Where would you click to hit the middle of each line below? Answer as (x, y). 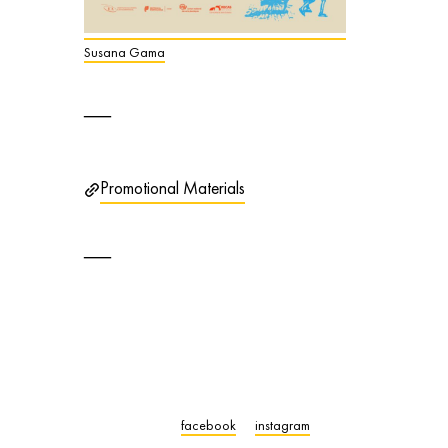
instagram (282, 425)
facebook (208, 425)
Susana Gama (124, 52)
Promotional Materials (172, 188)
